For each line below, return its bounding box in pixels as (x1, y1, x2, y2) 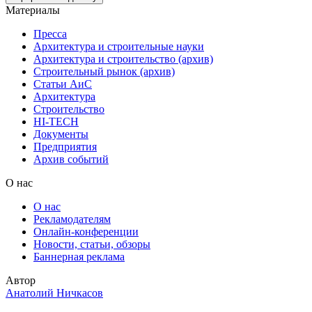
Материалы (6, 3, 60, 16)
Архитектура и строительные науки (33, 40, 204, 52)
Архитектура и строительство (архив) (33, 52, 213, 65)
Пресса (33, 27, 67, 40)
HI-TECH (33, 115, 79, 127)
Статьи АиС (33, 77, 92, 90)
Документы (33, 127, 88, 140)
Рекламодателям (33, 212, 111, 225)
